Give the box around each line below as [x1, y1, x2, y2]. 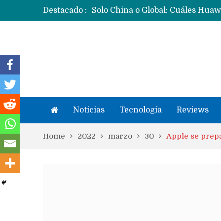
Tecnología [119, 106, 162, 114]
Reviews [177, 106, 209, 114]
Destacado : [43, 6, 87, 15]
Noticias [73, 106, 105, 114]
